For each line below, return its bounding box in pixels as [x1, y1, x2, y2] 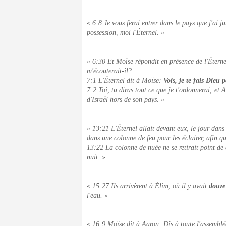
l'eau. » [87, 192, 108, 199]
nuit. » [87, 153, 105, 161]
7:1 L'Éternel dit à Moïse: [87, 77, 163, 84]
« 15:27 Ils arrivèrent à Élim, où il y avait [87, 182, 209, 190]
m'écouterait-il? [87, 67, 132, 75]
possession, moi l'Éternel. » [87, 29, 164, 36]
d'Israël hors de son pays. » [87, 96, 164, 103]
